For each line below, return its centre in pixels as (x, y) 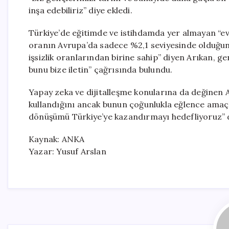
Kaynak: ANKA (57, 139)
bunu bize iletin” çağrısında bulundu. (101, 70)
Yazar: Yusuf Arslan (67, 151)
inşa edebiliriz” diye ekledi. (81, 10)
